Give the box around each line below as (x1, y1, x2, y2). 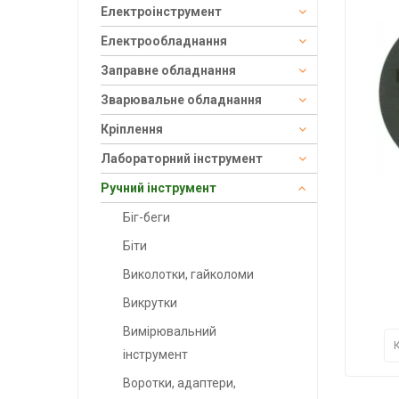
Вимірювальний (123, 324, 216, 339)
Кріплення (101, 122, 163, 137)
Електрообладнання (101, 34, 227, 49)
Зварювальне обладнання (101, 93, 262, 108)
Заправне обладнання (101, 63, 236, 78)
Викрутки (123, 296, 177, 311)
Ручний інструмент (101, 181, 216, 196)
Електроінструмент (101, 4, 222, 20)
